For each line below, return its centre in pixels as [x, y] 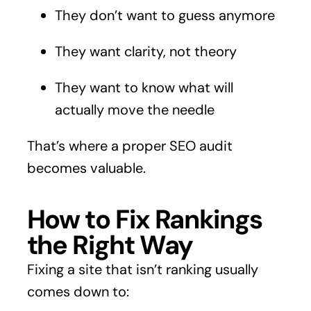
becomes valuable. [86, 168]
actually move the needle [134, 109]
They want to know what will [144, 87]
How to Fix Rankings [144, 219]
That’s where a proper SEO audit [129, 145]
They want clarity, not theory [145, 51]
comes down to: [78, 291]
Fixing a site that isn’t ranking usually [142, 269]
